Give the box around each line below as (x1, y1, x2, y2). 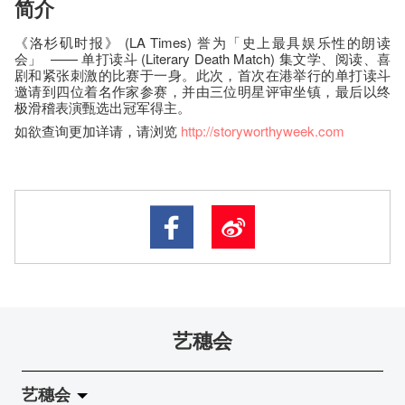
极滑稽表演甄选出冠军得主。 (14, 97, 191, 117)
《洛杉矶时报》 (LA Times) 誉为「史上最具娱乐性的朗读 (14, 32, 391, 52)
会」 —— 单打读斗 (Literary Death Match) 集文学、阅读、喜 (14, 48, 391, 68)
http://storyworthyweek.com (181, 120, 344, 140)
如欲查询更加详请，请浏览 (14, 120, 181, 140)
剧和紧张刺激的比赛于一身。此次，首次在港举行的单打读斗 (14, 64, 391, 84)
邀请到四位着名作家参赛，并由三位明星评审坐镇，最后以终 (14, 80, 391, 100)
